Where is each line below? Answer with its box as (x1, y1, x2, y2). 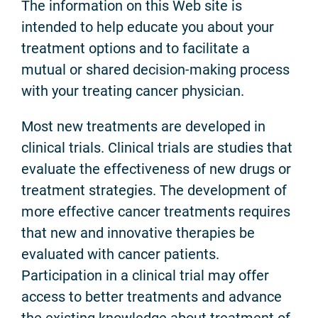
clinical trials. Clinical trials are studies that (21, 138, 292, 156)
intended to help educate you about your (21, 18, 274, 35)
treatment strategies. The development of (21, 181, 287, 199)
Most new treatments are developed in (21, 117, 265, 135)
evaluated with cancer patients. (21, 245, 219, 263)
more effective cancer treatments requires (21, 202, 290, 220)
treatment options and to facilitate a (21, 39, 250, 57)
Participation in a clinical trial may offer (21, 266, 269, 284)
